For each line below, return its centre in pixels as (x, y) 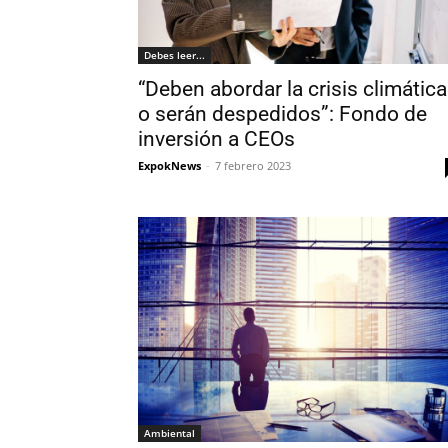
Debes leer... (174, 55)
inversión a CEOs (216, 139)
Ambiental (169, 433)
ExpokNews (169, 166)
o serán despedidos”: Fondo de (282, 114)
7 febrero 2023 (253, 166)
